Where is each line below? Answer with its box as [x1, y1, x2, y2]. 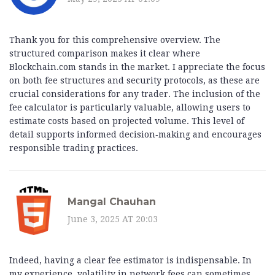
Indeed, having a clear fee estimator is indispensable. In [9, 255, 252, 266]
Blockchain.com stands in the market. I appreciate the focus [9, 62, 265, 72]
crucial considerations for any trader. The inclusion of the [9, 89, 260, 99]
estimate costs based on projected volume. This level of [9, 116, 244, 126]
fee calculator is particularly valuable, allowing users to [9, 103, 250, 113]
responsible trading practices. [9, 143, 138, 153]
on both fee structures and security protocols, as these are [9, 76, 260, 86]
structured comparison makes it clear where [9, 48, 200, 59]
